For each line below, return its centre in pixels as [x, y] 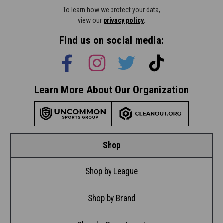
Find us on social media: [111, 40]
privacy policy [123, 20]
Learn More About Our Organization [111, 89]
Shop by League [111, 171]
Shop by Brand [111, 198]
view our [90, 20]
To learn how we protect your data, [111, 10]
